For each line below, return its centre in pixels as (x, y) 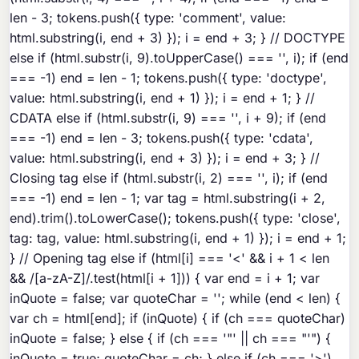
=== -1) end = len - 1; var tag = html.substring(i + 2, (168, 198)
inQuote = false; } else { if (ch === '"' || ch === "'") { (171, 339)
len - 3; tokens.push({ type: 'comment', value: (148, 18)
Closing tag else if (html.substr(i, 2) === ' (136, 178)
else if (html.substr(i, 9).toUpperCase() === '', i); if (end (179, 58)
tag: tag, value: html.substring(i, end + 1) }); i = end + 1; (178, 238)
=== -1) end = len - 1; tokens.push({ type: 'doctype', (169, 78)
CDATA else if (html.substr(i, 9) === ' (123, 118)
